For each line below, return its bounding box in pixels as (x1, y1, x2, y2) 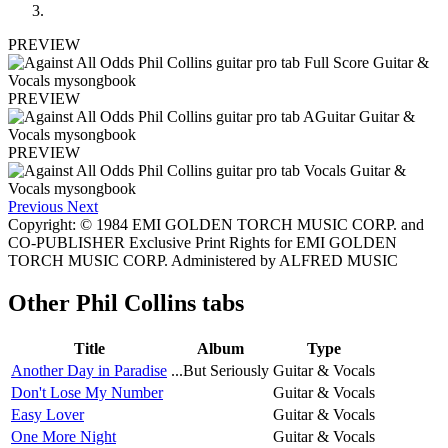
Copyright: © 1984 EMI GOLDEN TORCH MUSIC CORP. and (8, 216, 424, 234)
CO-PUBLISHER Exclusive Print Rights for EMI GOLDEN (8, 234, 397, 252)
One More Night (11, 427, 116, 445)
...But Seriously (171, 361, 269, 379)
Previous (8, 198, 63, 216)
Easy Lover (11, 405, 84, 423)
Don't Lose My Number (11, 383, 163, 401)
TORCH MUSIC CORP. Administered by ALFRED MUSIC (8, 252, 398, 270)
